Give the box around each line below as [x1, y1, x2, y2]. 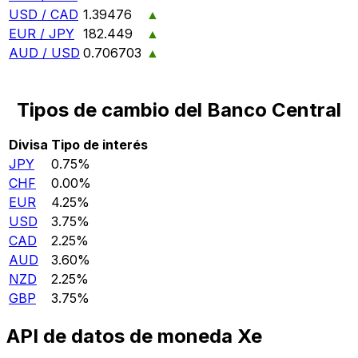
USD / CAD [9, 6, 78, 22]
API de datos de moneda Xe [6, 324, 262, 348]
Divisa [9, 136, 48, 153]
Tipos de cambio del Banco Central [17, 97, 341, 121]
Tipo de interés [51, 136, 148, 153]
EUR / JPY [9, 25, 74, 42]
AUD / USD [9, 44, 80, 61]
